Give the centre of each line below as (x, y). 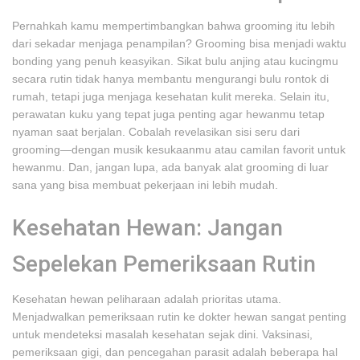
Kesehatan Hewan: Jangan (147, 228)
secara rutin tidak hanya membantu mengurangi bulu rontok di (170, 79)
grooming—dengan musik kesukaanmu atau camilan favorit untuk (179, 149)
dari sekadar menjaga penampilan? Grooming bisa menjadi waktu (179, 43)
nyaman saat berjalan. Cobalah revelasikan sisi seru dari (156, 132)
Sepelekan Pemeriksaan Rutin (164, 264)
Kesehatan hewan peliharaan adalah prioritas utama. (147, 299)
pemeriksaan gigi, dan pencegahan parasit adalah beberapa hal (175, 352)
